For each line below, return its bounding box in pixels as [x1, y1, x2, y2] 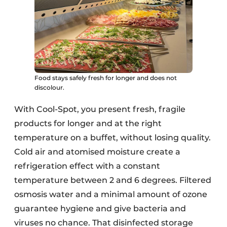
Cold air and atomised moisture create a [14, 147, 180, 157]
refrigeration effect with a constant [14, 161, 160, 171]
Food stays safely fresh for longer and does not [34, 74, 177, 82]
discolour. [34, 84, 64, 92]
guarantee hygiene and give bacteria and [14, 204, 186, 214]
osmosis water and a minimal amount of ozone [14, 190, 207, 200]
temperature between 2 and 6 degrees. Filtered [14, 175, 211, 185]
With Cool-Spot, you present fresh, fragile [14, 104, 185, 115]
